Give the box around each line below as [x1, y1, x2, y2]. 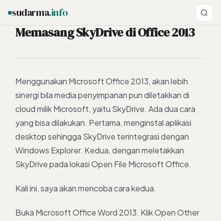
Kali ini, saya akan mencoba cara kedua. [15, 183, 156, 193]
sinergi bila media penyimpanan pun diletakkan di [15, 90, 189, 100]
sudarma [12, 5, 49, 19]
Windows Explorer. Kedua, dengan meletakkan [15, 145, 184, 155]
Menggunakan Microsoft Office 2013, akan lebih [15, 76, 188, 86]
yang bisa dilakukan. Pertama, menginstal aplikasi [15, 117, 191, 128]
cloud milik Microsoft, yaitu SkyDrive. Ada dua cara [15, 104, 195, 114]
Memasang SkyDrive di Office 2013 [15, 24, 195, 40]
